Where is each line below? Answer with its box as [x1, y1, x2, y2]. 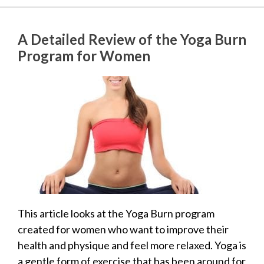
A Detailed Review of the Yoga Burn [18, 30, 246, 48]
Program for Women [18, 47, 150, 64]
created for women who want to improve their [18, 222, 229, 236]
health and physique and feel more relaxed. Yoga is [18, 238, 246, 252]
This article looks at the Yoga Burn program [18, 206, 214, 220]
